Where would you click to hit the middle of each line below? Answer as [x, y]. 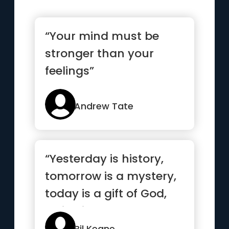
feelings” [70, 71]
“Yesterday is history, [105, 159]
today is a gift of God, [106, 193]
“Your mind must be [102, 36]
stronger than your [100, 53]
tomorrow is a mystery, [111, 176]
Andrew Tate [104, 106]
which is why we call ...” [110, 211]
